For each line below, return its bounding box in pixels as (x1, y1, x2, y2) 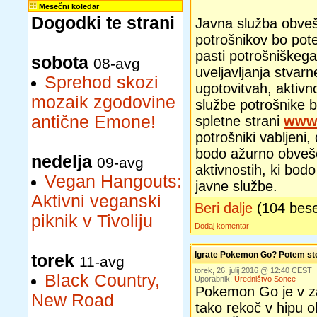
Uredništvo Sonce (234, 275, 296, 283)
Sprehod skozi (45, 73, 158, 92)
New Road (31, 291, 114, 310)
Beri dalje (195, 200, 253, 216)
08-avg (93, 55, 140, 71)
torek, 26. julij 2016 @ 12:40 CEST (195, 266, 312, 275)
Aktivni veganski (31, 192, 161, 211)
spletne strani (195, 113, 284, 129)
